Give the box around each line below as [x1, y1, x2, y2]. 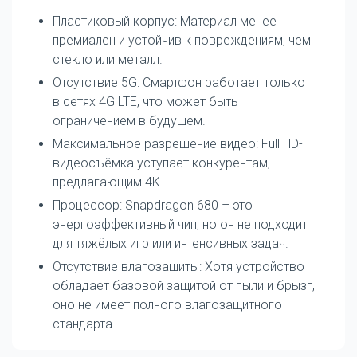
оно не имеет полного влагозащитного [53, 296, 282, 312]
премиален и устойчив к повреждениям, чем [53, 32, 311, 48]
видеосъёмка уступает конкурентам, [53, 155, 270, 171]
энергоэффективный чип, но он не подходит [53, 216, 308, 232]
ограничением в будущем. [53, 112, 206, 128]
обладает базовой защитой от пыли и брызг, [53, 277, 315, 293]
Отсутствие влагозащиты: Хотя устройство [53, 258, 304, 274]
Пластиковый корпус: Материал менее [53, 13, 277, 29]
